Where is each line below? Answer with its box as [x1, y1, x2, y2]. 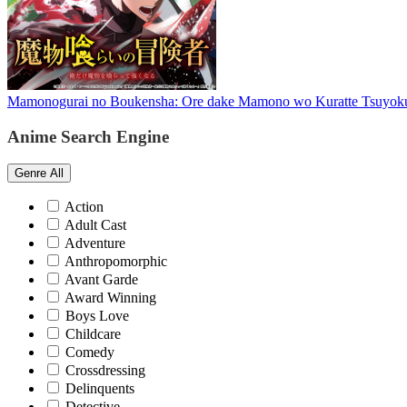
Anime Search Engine [7, 126, 169, 146]
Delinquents [65, 381, 134, 397]
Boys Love [65, 308, 129, 324]
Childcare [65, 326, 121, 342]
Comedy [65, 344, 114, 361]
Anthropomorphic [65, 253, 167, 270]
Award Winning [65, 290, 156, 306]
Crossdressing [65, 362, 145, 379]
